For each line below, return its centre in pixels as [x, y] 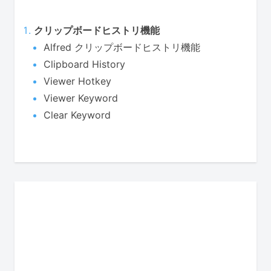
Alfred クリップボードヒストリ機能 [122, 47]
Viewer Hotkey [77, 81]
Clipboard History [84, 64]
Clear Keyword [77, 115]
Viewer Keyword [81, 98]
